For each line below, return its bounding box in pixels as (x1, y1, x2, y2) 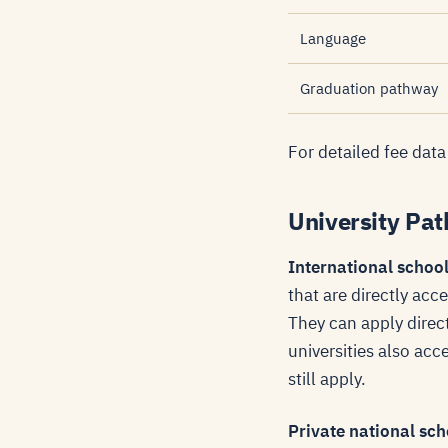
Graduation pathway (300, 79, 438, 98)
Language (300, 29, 366, 48)
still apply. (288, 368, 366, 390)
